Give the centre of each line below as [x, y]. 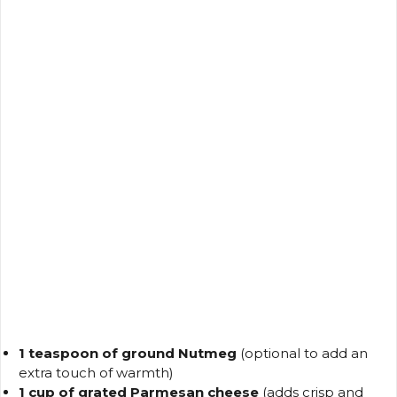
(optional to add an [302, 353]
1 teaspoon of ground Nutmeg [128, 353]
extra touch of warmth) [96, 372]
